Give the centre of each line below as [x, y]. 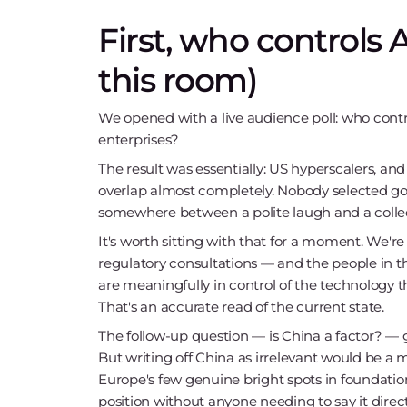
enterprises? [139, 139]
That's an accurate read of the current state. [241, 307]
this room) [177, 80]
